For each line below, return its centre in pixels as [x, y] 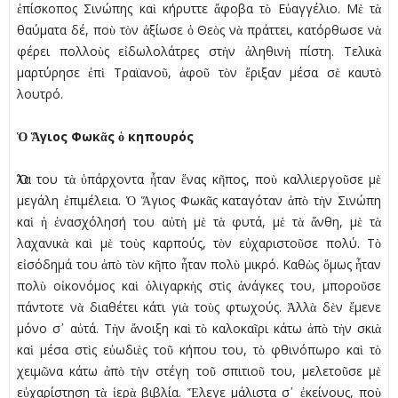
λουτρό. [40, 94]
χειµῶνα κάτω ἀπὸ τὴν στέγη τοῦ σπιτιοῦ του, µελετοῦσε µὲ [199, 371]
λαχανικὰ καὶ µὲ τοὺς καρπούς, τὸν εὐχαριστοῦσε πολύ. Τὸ [199, 243]
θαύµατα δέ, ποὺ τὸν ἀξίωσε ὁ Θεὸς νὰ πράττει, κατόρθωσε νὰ [199, 30]
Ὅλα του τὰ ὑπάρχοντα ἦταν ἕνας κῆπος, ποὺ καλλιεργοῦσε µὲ [199, 179]
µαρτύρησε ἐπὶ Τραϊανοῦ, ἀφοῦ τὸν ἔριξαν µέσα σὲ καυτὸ [199, 73]
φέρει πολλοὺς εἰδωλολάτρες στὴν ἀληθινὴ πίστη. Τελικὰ [199, 52]
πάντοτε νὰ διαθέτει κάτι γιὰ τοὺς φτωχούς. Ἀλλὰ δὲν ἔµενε [199, 307]
